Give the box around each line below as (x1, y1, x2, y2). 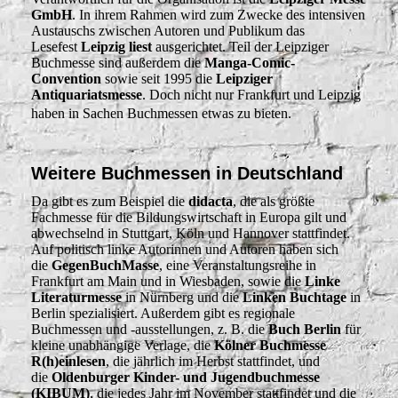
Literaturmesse (31, 289, 122, 305)
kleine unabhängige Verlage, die (31, 337, 214, 353)
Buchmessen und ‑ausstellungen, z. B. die (31, 321, 268, 337)
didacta (188, 193, 233, 209)
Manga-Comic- (204, 55, 295, 71)
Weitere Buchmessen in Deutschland (31, 163, 343, 183)
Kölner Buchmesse (214, 337, 326, 353)
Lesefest (31, 39, 81, 55)
